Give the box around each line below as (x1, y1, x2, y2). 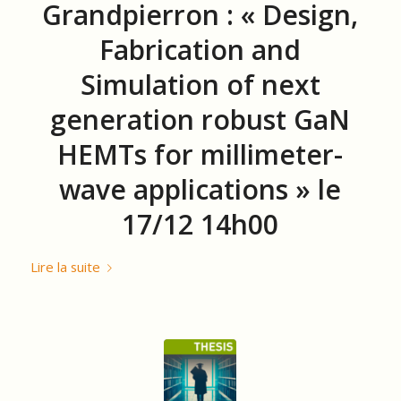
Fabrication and (99, 30, 302, 68)
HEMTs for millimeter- (57, 135, 344, 173)
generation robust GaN (50, 100, 351, 138)
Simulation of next (80, 65, 320, 103)
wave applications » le (59, 170, 342, 208)
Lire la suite (30, 257, 100, 276)
